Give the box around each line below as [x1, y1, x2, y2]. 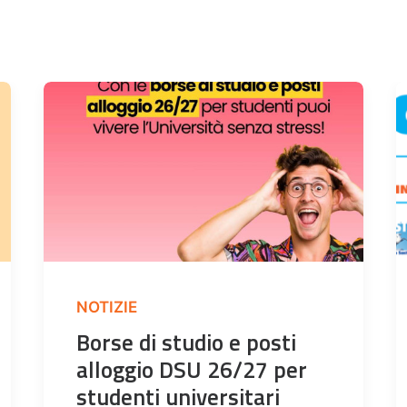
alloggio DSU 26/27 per [76, 352, 307, 388]
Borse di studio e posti [76, 325, 296, 361]
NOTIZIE [76, 298, 137, 317]
